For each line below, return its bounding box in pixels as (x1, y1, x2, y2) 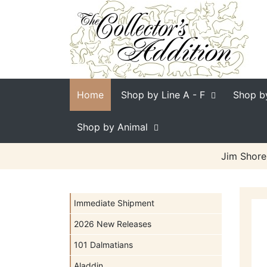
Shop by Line (121, 89, 180, 101)
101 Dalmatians (74, 240, 133, 250)
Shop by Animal (77, 121, 148, 133)
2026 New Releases (74, 219, 151, 229)
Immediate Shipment (74, 198, 154, 208)
